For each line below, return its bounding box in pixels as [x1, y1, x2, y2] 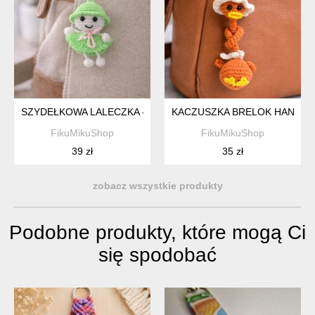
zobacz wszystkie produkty [92, 179, 223, 191]
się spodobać [98, 243, 217, 266]
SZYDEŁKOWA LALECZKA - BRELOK [21, 105, 188, 117]
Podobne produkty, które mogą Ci [9, 221, 306, 243]
